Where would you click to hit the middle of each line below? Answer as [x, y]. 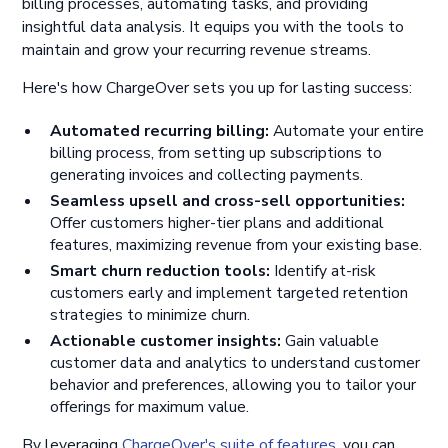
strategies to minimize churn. [149, 314]
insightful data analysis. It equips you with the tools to [213, 26]
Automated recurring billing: [159, 131]
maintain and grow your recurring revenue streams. [197, 49]
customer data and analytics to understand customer [234, 362]
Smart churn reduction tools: [159, 270]
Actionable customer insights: [165, 340]
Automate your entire [346, 131]
